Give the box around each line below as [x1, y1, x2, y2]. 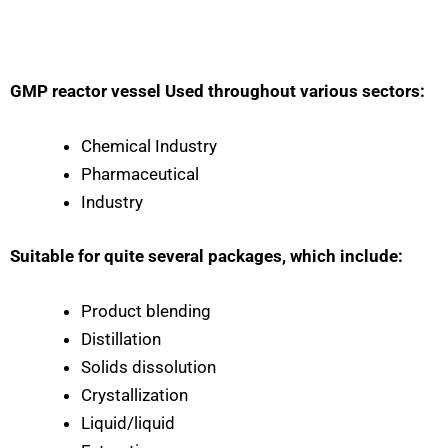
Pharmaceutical [81, 164, 199, 185]
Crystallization [81, 384, 188, 405]
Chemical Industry [81, 136, 217, 157]
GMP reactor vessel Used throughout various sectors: [10, 81, 425, 101]
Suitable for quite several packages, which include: [10, 245, 403, 266]
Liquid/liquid [81, 412, 175, 433]
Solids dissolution [81, 356, 216, 377]
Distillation [81, 328, 161, 349]
